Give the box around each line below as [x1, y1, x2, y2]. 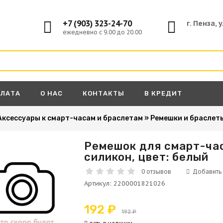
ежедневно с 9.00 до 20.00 [63, 28, 142, 36]
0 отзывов [141, 168, 172, 175]
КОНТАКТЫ [83, 90, 124, 97]
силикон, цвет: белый [84, 150, 209, 164]
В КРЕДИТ [144, 90, 182, 97]
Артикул [84, 179, 110, 188]
